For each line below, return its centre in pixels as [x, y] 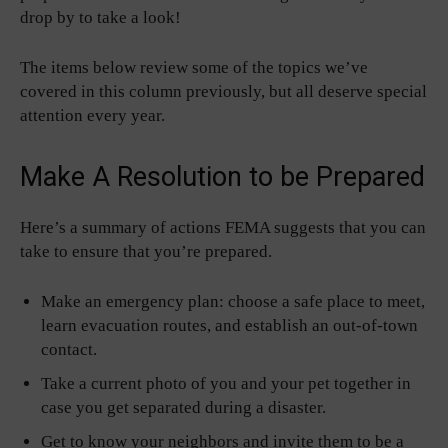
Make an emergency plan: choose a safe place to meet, [233, 301]
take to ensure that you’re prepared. [146, 251]
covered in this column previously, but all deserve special [223, 91]
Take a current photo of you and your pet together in [226, 383]
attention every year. [92, 115]
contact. [69, 349]
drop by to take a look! [100, 17]
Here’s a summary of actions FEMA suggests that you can [223, 227]
